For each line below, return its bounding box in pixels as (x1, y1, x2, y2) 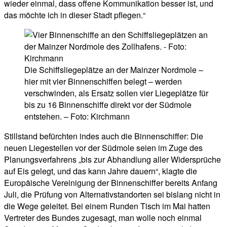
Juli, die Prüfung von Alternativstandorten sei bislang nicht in (4, 188, 220, 201)
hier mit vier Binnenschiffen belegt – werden (24, 75, 182, 88)
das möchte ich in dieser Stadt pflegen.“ (4, 9, 145, 21)
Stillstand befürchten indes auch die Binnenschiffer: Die (4, 130, 203, 142)
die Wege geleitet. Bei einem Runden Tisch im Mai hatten (4, 200, 210, 212)
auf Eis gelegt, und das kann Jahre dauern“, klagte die (4, 165, 197, 177)
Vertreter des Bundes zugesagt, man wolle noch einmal (4, 212, 202, 224)
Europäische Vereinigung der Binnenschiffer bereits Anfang (4, 177, 217, 189)
